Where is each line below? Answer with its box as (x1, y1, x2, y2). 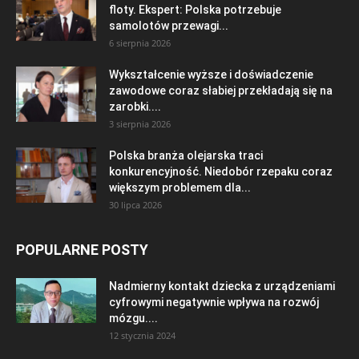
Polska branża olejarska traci (109, 149, 263, 162)
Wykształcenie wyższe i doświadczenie (109, 68, 313, 81)
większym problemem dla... (109, 181, 251, 194)
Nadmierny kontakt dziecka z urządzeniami (109, 280, 335, 292)
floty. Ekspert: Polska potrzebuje (109, 3, 281, 16)
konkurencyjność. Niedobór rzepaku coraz (109, 165, 333, 178)
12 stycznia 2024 (109, 329, 175, 341)
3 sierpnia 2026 (109, 118, 171, 130)
